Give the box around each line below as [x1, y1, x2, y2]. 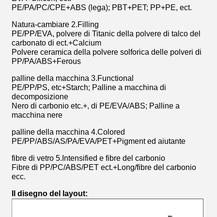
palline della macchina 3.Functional [12, 74, 134, 82]
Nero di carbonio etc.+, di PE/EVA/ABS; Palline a [12, 102, 180, 110]
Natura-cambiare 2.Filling [12, 20, 99, 29]
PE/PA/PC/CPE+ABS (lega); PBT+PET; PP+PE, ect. [12, 3, 192, 12]
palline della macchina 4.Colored [12, 128, 125, 136]
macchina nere [12, 111, 62, 119]
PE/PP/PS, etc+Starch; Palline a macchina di [12, 83, 166, 92]
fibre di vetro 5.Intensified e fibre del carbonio [12, 154, 165, 162]
